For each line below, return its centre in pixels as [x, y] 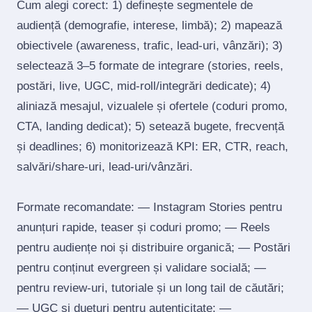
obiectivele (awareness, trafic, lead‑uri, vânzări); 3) [150, 46]
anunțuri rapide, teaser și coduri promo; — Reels [143, 227]
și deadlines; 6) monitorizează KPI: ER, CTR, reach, [153, 147]
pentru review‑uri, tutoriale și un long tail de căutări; [150, 288]
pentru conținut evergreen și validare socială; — [141, 268]
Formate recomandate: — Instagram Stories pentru [149, 207]
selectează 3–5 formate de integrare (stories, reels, [150, 66]
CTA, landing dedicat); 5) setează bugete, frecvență [150, 126]
